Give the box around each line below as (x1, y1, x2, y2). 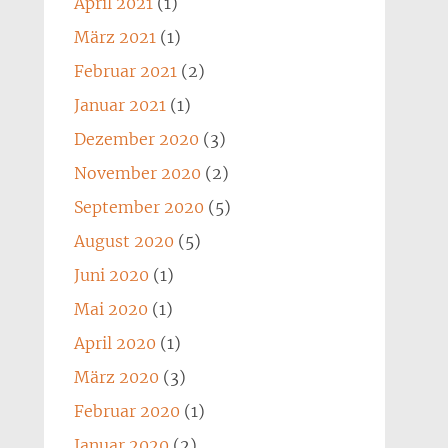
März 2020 (73, 367, 159, 387)
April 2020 (73, 333, 156, 353)
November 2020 (73, 163, 201, 183)
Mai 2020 (73, 299, 148, 319)
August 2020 (73, 231, 174, 251)
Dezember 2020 (73, 129, 199, 149)
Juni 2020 (73, 265, 149, 285)
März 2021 (73, 27, 156, 47)
